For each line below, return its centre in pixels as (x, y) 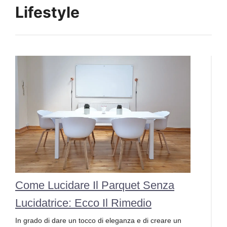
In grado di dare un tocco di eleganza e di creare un (98, 220)
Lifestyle (47, 12)
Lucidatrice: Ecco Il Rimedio (83, 203)
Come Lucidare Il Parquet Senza (95, 185)
